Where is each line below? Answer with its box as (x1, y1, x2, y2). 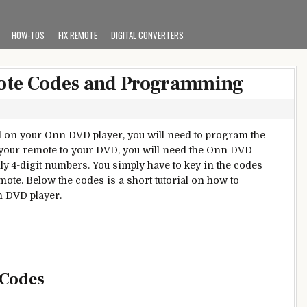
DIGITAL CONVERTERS (111, 28, 184, 42)
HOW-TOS (12, 28, 45, 42)
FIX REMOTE (58, 28, 97, 42)
